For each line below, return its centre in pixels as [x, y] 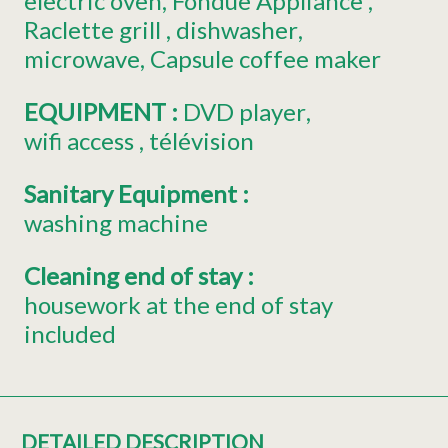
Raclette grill [92, 30]
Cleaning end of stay [135, 276]
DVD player [244, 112]
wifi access [79, 141]
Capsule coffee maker [265, 59]
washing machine [116, 223]
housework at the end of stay [178, 305]
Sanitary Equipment [133, 194]
